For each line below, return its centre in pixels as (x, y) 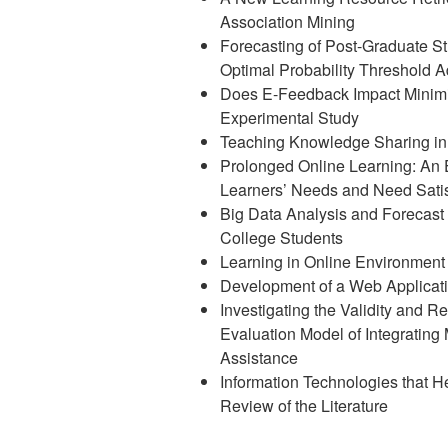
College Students (281, 238)
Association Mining (287, 22)
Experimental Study (289, 118)
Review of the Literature (304, 406)
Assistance (259, 358)
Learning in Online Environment (332, 262)
